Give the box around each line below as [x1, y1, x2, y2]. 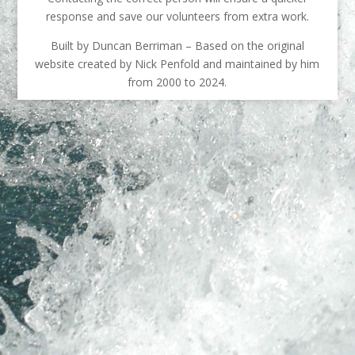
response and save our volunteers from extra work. [45, 9, 309, 24]
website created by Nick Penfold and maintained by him [35, 56, 320, 71]
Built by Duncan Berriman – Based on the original [50, 38, 304, 53]
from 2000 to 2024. [128, 74, 227, 90]
